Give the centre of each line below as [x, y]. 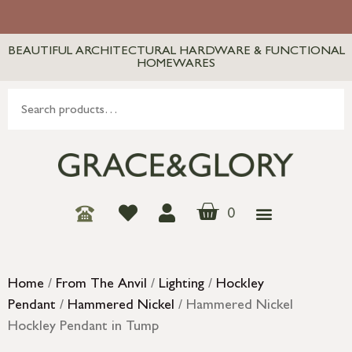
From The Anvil [101, 286]
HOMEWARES [176, 64]
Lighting [181, 286]
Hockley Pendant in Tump [83, 328]
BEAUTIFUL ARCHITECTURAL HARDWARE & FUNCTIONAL [176, 52]
